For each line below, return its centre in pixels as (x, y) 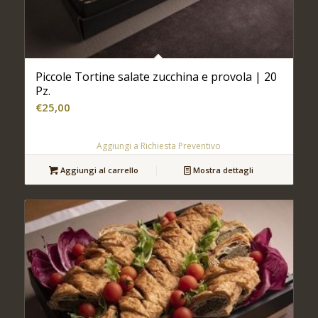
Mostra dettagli (223, 170)
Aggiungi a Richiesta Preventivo (159, 146)
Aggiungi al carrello (99, 170)
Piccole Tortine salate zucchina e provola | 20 (156, 77)
